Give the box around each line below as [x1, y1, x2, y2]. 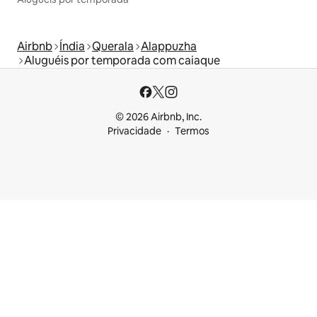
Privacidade [108, 125, 161, 138]
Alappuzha [141, 39, 197, 54]
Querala [92, 39, 134, 54]
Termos [175, 125, 209, 138]
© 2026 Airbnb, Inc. [115, 110, 202, 124]
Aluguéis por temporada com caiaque [24, 53, 220, 69]
